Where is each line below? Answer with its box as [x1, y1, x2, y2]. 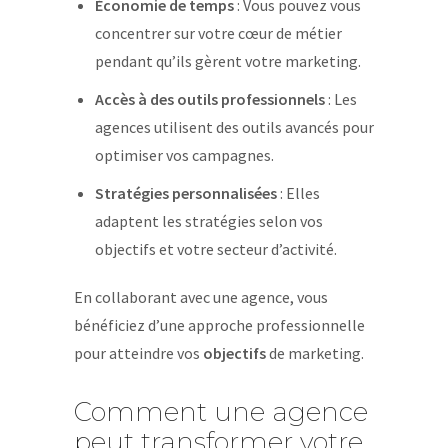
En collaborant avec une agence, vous [74, 287, 328, 307]
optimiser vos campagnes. [94, 145, 274, 165]
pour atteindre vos [74, 343, 203, 363]
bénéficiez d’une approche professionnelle [74, 315, 365, 335]
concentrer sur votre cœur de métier [94, 23, 342, 43]
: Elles [276, 183, 320, 203]
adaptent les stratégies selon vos [94, 211, 323, 231]
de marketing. [266, 343, 364, 363]
